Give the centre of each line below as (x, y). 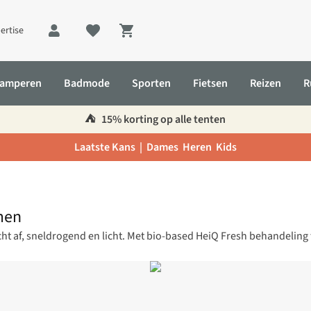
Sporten (151, 83)
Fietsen (210, 83)
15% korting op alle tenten (163, 119)
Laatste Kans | (110, 147)
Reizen (266, 83)
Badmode (87, 83)
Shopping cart (165, 39)
